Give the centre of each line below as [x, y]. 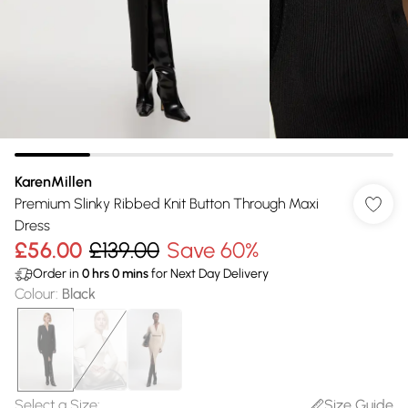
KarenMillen [53, 182]
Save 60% [213, 250]
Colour [35, 294]
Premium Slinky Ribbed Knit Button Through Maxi [167, 204]
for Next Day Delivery [209, 274]
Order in [57, 274]
